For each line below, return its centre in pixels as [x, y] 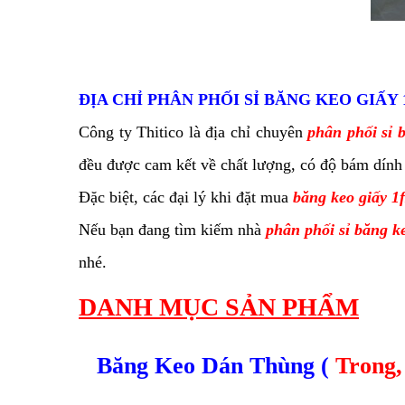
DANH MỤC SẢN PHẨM [219, 307]
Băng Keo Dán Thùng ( [216, 366]
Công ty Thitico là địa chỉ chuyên [193, 132]
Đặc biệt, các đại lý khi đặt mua [184, 198]
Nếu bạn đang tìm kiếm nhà [170, 230]
